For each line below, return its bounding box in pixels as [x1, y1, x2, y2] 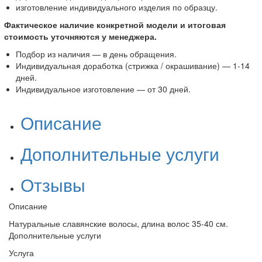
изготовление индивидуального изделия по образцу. [16, 1, 218, 13]
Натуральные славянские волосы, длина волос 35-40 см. [9, 218, 228, 230]
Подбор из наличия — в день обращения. [16, 48, 177, 60]
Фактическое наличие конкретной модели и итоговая [4, 19, 226, 31]
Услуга [9, 247, 34, 259]
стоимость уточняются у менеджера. [4, 30, 157, 43]
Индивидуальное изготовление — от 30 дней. [16, 83, 191, 95]
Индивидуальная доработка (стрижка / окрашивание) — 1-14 [16, 60, 250, 72]
